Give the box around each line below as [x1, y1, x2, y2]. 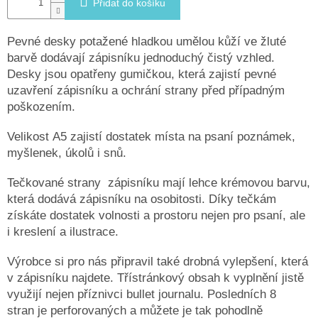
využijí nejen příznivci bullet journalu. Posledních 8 [7, 287, 276, 302]
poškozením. [7, 100, 79, 114]
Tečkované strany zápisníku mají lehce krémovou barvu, [7, 176, 310, 190]
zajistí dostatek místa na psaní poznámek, [67, 130, 295, 144]
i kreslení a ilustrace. [7, 225, 122, 239]
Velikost [7, 130, 53, 144]
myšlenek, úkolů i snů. [7, 146, 130, 160]
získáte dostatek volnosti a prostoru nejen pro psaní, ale [7, 209, 305, 223]
